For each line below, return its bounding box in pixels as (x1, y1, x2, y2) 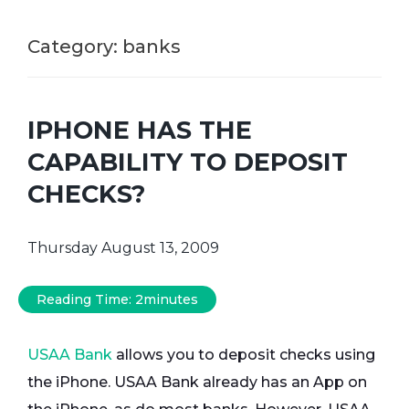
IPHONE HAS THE (27, 115, 252, 146)
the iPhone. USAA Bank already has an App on (27, 373, 367, 392)
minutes (143, 291, 198, 309)
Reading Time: (37, 291, 135, 309)
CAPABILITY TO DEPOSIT (27, 147, 348, 178)
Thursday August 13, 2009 (27, 239, 219, 257)
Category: (27, 36, 122, 58)
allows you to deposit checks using (112, 346, 375, 364)
